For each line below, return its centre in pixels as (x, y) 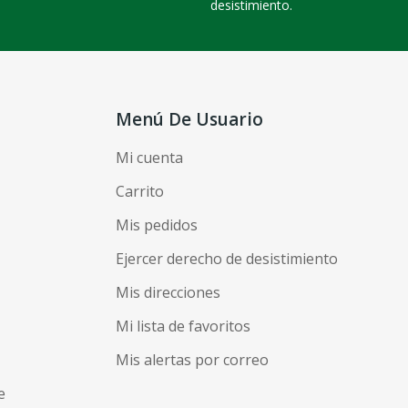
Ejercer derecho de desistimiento (227, 258)
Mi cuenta (149, 157)
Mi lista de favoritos (183, 326)
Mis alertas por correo (192, 359)
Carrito (140, 191)
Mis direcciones (168, 292)
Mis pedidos (157, 224)
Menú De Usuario (189, 119)
